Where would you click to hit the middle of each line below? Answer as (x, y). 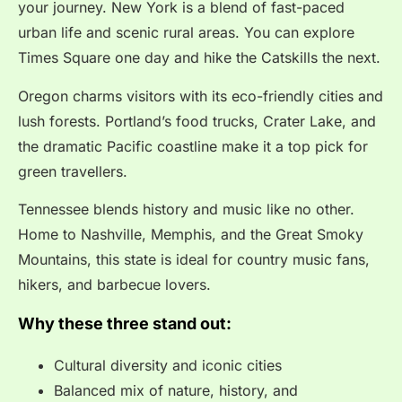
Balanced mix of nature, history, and (176, 391)
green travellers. (73, 171)
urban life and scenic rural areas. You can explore (186, 33)
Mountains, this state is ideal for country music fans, (194, 259)
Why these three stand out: (125, 324)
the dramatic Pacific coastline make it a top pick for (193, 146)
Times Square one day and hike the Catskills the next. (199, 58)
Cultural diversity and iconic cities (168, 366)
